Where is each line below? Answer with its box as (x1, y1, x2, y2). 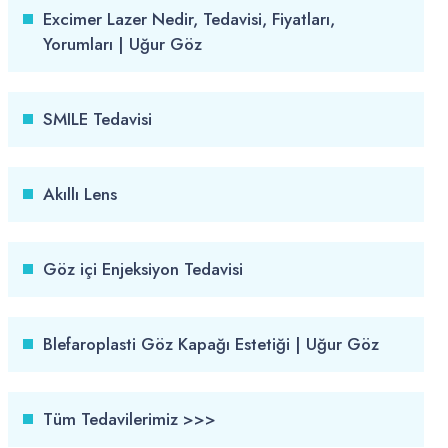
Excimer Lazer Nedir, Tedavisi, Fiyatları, (43, 7, 335, 32)
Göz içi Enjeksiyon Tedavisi (43, 257, 243, 282)
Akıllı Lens (43, 182, 117, 207)
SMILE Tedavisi (43, 107, 152, 132)
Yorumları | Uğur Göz (43, 32, 202, 57)
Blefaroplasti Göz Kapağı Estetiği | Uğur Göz (43, 332, 379, 357)
